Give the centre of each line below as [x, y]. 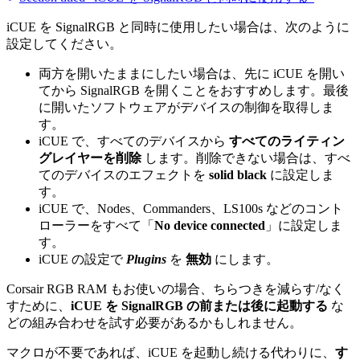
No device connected [210, 225]
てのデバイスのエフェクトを [124, 174]
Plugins [146, 259]
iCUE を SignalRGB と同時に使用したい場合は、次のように [178, 27]
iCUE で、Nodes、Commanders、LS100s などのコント [191, 208]
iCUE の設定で [82, 259]
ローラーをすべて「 [96, 225]
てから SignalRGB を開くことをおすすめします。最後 [194, 90]
